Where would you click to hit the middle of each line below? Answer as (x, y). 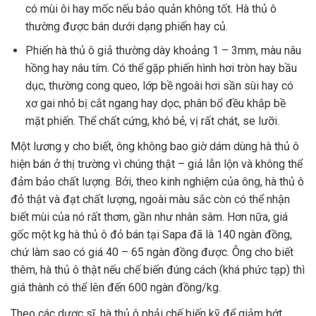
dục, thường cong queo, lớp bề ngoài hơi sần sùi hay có (159, 86)
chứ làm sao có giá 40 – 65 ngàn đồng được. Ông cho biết (152, 253)
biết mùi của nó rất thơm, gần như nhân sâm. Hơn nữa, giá (149, 217)
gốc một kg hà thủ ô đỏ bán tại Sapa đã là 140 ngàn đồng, (151, 235)
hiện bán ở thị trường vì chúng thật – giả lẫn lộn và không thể (157, 164)
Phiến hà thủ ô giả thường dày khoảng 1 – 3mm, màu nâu (163, 51)
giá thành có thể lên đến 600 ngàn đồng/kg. (116, 288)
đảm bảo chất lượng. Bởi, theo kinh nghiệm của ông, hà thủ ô (157, 182)
